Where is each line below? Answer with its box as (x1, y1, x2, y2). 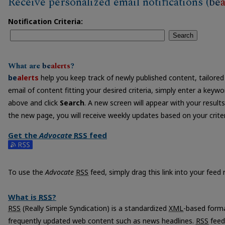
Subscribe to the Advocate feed (8, 142, 111, 152)
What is (8, 192, 39, 202)
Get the (8, 130, 39, 141)
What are (8, 60, 42, 72)
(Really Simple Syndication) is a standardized (21, 203, 169, 213)
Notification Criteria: (8, 16, 83, 26)
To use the (8, 167, 45, 177)
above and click (8, 97, 60, 107)
